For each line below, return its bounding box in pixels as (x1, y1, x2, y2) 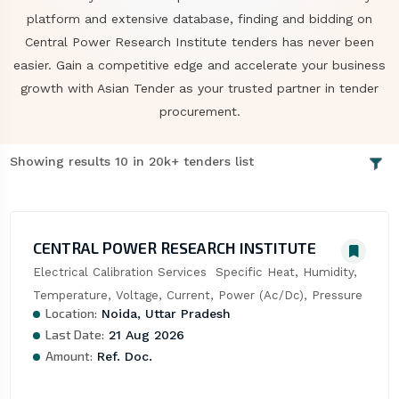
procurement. (159, 104, 240, 118)
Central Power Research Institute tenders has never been (25, 35, 374, 49)
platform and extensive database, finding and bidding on (27, 12, 372, 26)
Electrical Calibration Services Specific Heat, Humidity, (32, 265, 357, 280)
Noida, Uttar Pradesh (96, 306, 231, 322)
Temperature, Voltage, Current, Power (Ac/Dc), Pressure (32, 289, 362, 303)
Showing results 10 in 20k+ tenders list (9, 154, 254, 169)
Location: (45, 305, 97, 322)
